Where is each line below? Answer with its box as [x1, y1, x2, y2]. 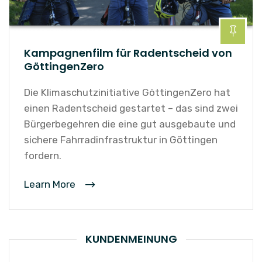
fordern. [24, 149, 61, 161]
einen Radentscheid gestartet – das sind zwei [24, 102, 238, 114]
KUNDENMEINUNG [85, 231, 177, 246]
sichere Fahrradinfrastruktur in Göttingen [24, 133, 218, 146]
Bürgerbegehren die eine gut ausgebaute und [24, 118, 236, 130]
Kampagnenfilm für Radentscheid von [24, 45, 232, 60]
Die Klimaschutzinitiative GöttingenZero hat [24, 86, 230, 98]
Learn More [24, 178, 78, 190]
